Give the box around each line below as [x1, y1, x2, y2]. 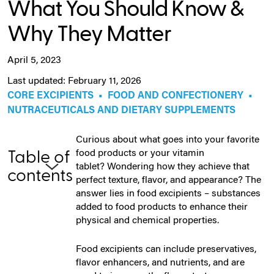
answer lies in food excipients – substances [76, 188, 261, 199]
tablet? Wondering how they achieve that [76, 161, 250, 172]
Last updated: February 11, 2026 [7, 76, 141, 86]
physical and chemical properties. [76, 215, 219, 226]
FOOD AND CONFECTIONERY [108, 91, 243, 101]
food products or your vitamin [76, 148, 204, 158]
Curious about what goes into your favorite [76, 135, 259, 145]
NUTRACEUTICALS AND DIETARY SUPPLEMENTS [7, 105, 235, 116]
